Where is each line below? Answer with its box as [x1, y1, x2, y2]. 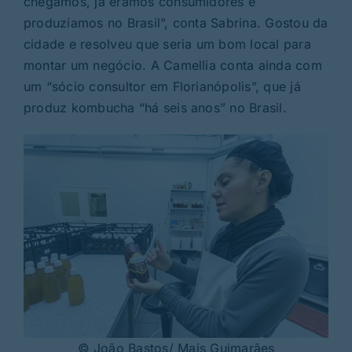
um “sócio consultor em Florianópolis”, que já [23, 79, 301, 95]
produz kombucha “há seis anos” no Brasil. [23, 100, 287, 116]
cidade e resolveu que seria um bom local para [23, 36, 311, 53]
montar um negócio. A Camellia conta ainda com [23, 57, 322, 74]
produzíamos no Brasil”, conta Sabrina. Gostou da [23, 15, 328, 31]
